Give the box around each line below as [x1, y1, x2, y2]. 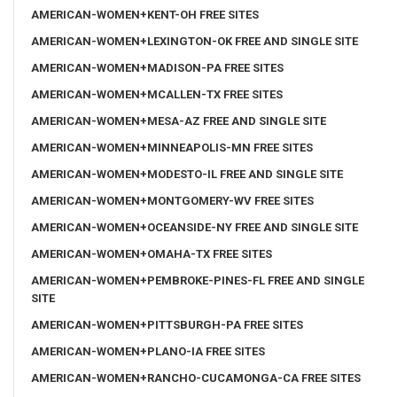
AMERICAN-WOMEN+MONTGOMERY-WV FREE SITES [31, 193, 314, 207]
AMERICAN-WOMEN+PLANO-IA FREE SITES [31, 344, 265, 358]
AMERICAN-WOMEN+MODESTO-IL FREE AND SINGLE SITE [31, 167, 343, 181]
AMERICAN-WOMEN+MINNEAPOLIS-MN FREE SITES [31, 140, 313, 154]
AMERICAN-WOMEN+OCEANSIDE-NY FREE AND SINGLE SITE [31, 220, 358, 234]
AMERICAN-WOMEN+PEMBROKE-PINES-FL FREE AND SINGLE [31, 273, 364, 287]
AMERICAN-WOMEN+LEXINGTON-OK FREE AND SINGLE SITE [31, 34, 358, 48]
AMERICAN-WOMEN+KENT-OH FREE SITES [31, 7, 259, 21]
